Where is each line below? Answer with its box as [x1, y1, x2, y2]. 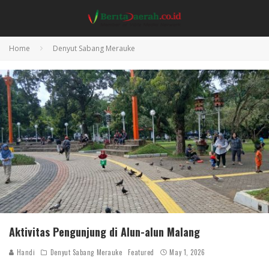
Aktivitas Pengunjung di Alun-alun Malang [9, 223, 200, 240]
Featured [128, 247, 154, 257]
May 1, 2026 [169, 247, 205, 257]
